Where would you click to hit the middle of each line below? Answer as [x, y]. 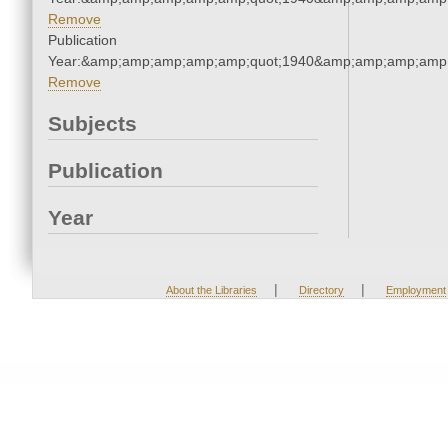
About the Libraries [211, 290]
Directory [321, 290]
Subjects [92, 124]
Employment [415, 290]
